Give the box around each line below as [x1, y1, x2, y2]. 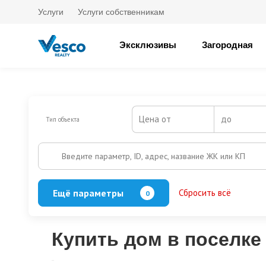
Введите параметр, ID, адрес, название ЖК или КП [62, 151, 245, 161]
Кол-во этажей [46, 216, 85, 224]
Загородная [202, 40, 253, 50]
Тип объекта [46, 115, 80, 123]
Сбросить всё [179, 187, 231, 198]
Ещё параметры [53, 187, 123, 199]
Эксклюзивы [119, 40, 176, 50]
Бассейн [207, 214, 239, 226]
